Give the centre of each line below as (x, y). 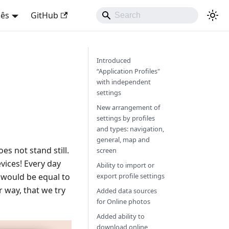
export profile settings (130, 176)
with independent (123, 82)
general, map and (123, 140)
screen (106, 150)
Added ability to (120, 216)
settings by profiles (125, 118)
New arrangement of (128, 107)
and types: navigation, (130, 129)
